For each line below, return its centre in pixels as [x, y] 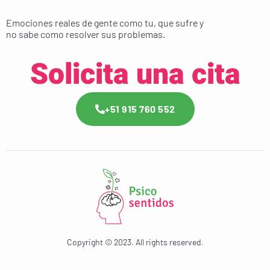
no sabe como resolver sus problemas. [86, 34]
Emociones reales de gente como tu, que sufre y [105, 22]
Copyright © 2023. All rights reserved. [135, 242]
